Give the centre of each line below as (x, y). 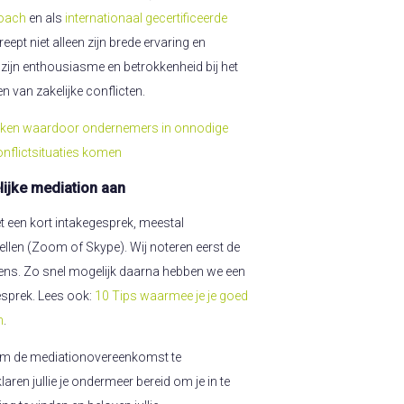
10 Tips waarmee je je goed (171, 296)
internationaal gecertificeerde (146, 18)
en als (46, 18)
